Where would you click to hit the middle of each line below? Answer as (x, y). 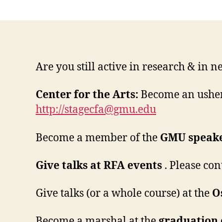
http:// (50, 110)
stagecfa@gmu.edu (110, 110)
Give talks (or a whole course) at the (124, 194)
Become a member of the (98, 138)
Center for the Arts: (87, 95)
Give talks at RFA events (99, 166)
